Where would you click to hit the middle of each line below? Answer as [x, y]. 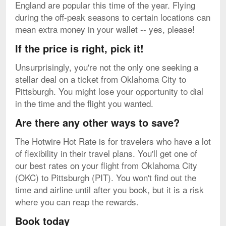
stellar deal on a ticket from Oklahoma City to [101, 79]
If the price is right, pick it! [79, 48]
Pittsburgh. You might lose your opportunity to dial [109, 91]
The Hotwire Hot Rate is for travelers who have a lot [113, 141]
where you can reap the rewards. [77, 201]
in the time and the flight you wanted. [84, 103]
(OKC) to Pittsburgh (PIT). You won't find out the [106, 177]
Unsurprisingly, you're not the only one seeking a [107, 67]
